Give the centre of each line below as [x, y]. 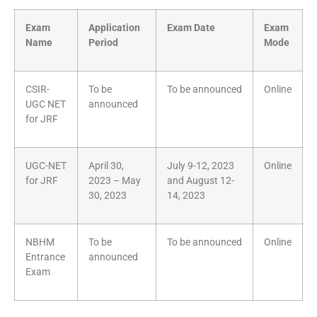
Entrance [45, 257]
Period [103, 42]
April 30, [106, 166]
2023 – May [115, 180]
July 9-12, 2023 [201, 166]
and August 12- [201, 180]
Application [114, 28]
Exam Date [191, 28]
